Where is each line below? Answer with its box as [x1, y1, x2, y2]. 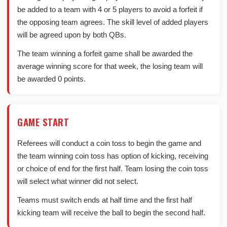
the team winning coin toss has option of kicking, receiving [17, 152, 208, 160]
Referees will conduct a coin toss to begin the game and [17, 139, 201, 147]
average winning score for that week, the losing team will [17, 62, 203, 70]
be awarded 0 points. [17, 74, 86, 83]
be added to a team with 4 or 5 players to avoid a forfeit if [17, 5, 203, 14]
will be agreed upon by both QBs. [17, 30, 126, 39]
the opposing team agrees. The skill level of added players [17, 18, 208, 26]
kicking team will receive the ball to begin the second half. [17, 208, 205, 217]
